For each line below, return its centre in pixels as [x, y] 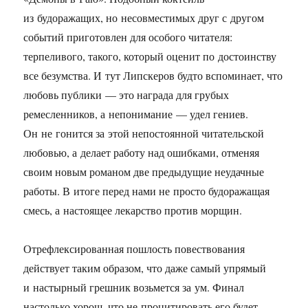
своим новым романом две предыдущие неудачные [144, 172]
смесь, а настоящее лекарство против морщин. [133, 210]
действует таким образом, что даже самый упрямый [145, 268]
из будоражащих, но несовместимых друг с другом [144, 18]
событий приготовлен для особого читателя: [128, 37]
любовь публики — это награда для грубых [126, 95]
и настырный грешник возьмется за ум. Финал [134, 287]
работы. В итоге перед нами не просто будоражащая [147, 191]
